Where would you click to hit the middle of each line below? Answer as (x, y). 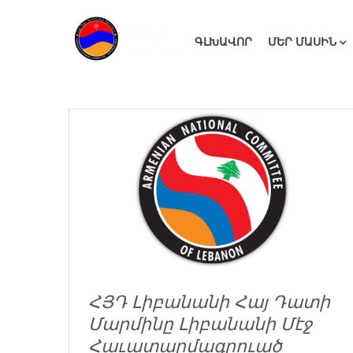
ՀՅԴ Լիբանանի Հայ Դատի (209, 303)
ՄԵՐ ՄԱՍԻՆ (302, 42)
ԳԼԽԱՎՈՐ (223, 42)
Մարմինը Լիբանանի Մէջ (200, 325)
